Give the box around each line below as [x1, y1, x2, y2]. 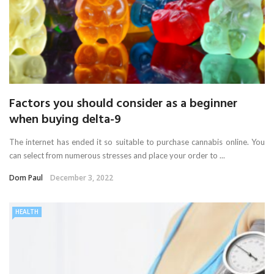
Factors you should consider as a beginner [9, 94, 237, 114]
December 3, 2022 [50, 172, 113, 183]
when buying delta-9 [9, 109, 121, 130]
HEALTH [15, 207, 39, 216]
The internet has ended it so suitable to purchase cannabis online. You [9, 136, 265, 147]
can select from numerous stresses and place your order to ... [9, 150, 225, 160]
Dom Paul [9, 172, 43, 183]
